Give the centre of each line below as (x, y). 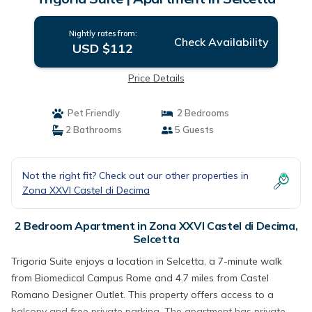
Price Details (156, 78)
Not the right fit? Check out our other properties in (135, 175)
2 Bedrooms (201, 113)
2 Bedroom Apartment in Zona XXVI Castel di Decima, (156, 226)
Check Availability (221, 42)
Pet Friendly (91, 113)
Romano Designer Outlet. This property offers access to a (142, 295)
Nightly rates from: (103, 33)
